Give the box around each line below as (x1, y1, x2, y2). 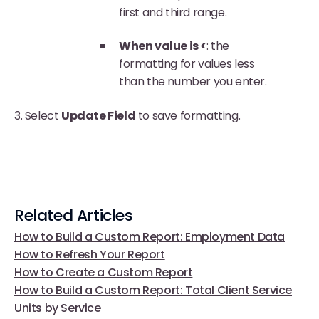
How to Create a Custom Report (14, 263, 193, 281)
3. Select (14, 107, 61, 124)
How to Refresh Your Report (14, 246, 165, 263)
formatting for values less (119, 56, 255, 73)
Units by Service (14, 299, 101, 316)
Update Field (61, 107, 136, 124)
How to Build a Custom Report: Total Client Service (14, 281, 293, 298)
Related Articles (14, 204, 133, 226)
